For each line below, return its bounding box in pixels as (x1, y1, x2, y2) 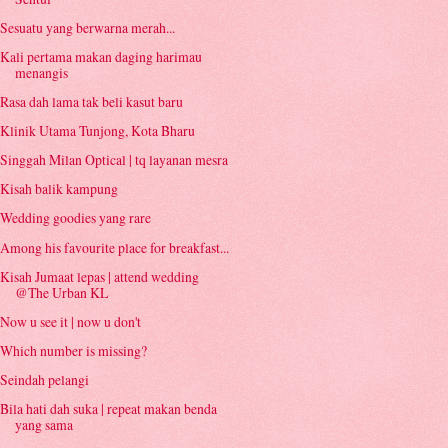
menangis (15, 63, 69, 83)
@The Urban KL (15, 282, 109, 302)
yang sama (15, 415, 74, 435)
